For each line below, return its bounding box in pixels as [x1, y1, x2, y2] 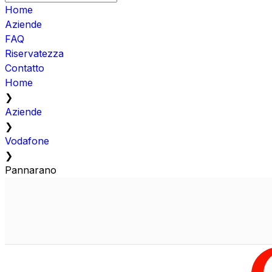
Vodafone [5, 134, 49, 147]
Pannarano [5, 163, 56, 176]
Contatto [5, 61, 44, 74]
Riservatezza [5, 47, 64, 59]
